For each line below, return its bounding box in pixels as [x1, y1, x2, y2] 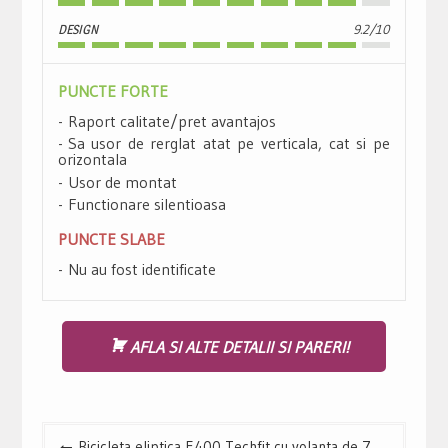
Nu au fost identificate [67, 259, 216, 280]
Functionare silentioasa [67, 194, 226, 215]
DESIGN [57, 20, 98, 37]
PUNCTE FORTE [57, 80, 168, 101]
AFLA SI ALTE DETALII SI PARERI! [129, 336, 349, 357]
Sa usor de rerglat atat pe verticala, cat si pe [67, 133, 390, 154]
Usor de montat [67, 171, 177, 192]
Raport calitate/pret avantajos [67, 110, 276, 131]
